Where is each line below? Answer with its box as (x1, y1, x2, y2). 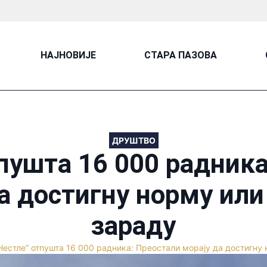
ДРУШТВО (111, 135, 156, 145)
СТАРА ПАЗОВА (144, 49, 217, 61)
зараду (91, 210, 176, 241)
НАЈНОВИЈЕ (40, 49, 96, 61)
